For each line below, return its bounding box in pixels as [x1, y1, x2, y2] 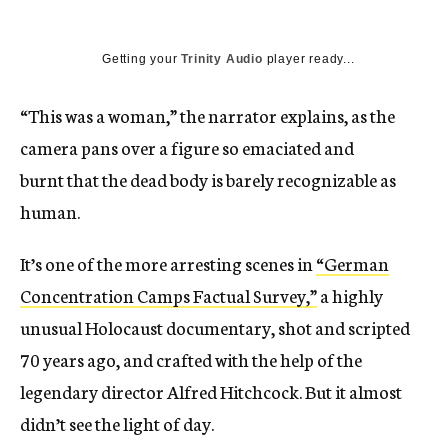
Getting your [102, 52, 182, 67]
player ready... [262, 52, 355, 67]
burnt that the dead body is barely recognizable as [20, 166, 396, 193]
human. [20, 198, 80, 225]
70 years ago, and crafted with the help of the [20, 346, 362, 373]
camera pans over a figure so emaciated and [20, 134, 354, 161]
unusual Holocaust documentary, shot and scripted [20, 314, 410, 341]
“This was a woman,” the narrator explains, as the [20, 102, 395, 129]
